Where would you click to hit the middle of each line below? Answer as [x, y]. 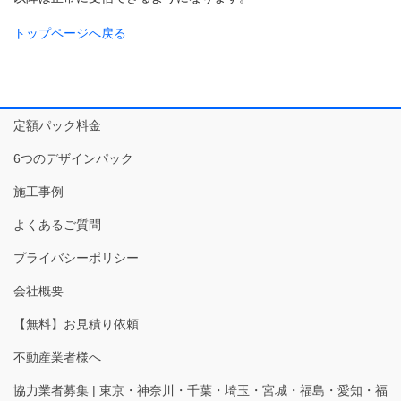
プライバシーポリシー [76, 257]
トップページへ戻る [70, 33]
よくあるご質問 [57, 224]
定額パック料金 [57, 125]
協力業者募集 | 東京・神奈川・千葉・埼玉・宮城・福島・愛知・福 [200, 390]
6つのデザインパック [73, 158]
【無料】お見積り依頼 [76, 324]
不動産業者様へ [57, 357]
